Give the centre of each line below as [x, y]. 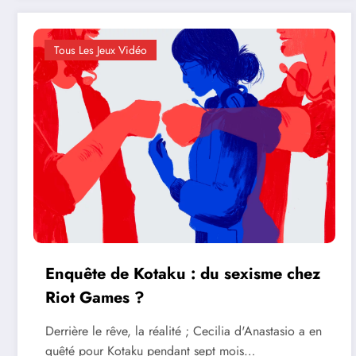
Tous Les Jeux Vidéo [101, 50]
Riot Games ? [95, 298]
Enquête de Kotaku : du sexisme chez [183, 274]
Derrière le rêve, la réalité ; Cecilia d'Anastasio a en [184, 331]
